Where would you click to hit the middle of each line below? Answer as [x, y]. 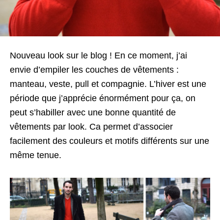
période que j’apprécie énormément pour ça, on [103, 98]
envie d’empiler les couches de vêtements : [94, 70]
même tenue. [36, 155]
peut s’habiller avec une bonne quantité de [93, 113]
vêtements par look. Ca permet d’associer [91, 127]
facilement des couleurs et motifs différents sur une [110, 141]
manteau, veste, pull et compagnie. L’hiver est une [108, 84]
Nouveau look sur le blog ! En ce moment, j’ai [98, 56]
